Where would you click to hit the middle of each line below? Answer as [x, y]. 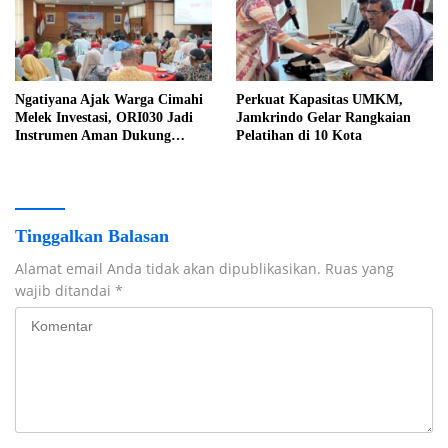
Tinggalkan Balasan [92, 236]
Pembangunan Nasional [87, 154]
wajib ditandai [65, 291]
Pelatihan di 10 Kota [299, 136]
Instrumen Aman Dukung [93, 136]
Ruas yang [359, 269]
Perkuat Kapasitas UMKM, [319, 100]
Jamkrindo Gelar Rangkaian [323, 118]
